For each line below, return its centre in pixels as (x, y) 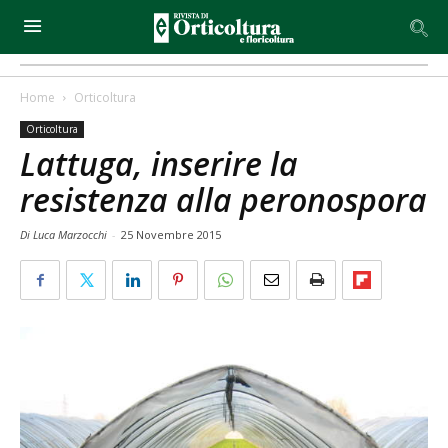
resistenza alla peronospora (223, 199)
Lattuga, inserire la (159, 163)
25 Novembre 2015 (171, 234)
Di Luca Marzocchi (65, 234)
